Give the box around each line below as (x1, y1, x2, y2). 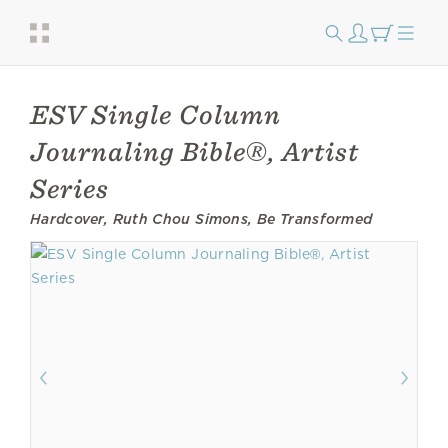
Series (30, 172, 109, 205)
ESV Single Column (30, 98, 281, 131)
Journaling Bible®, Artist (30, 135, 359, 168)
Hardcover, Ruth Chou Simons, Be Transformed (30, 211, 373, 227)
